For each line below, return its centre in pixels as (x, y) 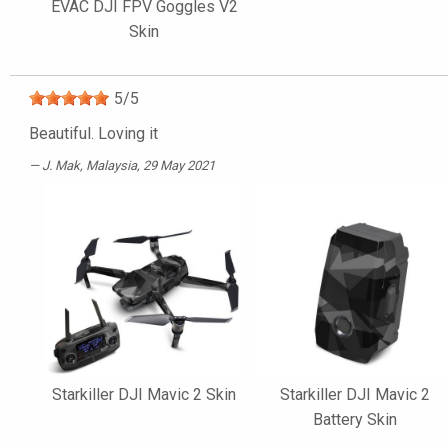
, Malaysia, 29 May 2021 (147, 165)
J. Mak (61, 165)
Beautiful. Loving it (93, 133)
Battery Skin (355, 419)
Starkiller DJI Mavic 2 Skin (144, 394)
